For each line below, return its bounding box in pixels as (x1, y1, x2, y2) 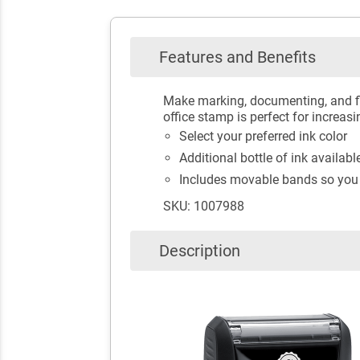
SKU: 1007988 (162, 198, 244, 215)
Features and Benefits (159, 47, 316, 67)
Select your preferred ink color (178, 129, 347, 145)
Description (159, 241, 240, 261)
